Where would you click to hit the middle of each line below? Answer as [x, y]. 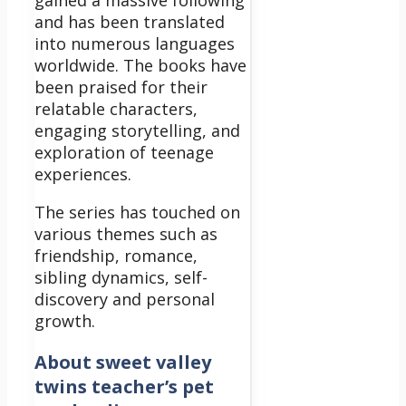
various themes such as [126, 233]
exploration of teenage [124, 152]
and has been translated [130, 21]
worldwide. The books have [140, 65]
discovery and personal [125, 299]
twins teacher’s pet [124, 386]
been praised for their [121, 87]
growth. [65, 320]
